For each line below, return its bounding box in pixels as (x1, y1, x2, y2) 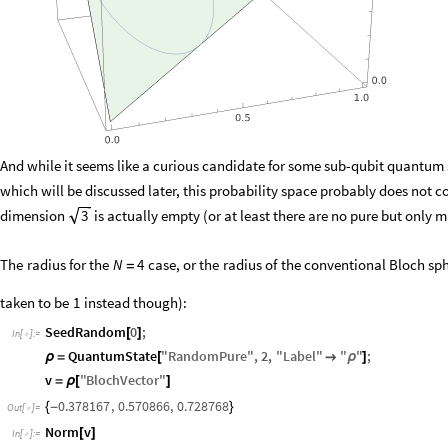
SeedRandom (45, 326, 126, 345)
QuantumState (67, 350, 157, 369)
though (133, 296, 178, 316)
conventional (304, 259, 387, 279)
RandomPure (168, 350, 248, 369)
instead (83, 296, 130, 316)
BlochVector (86, 374, 160, 393)
